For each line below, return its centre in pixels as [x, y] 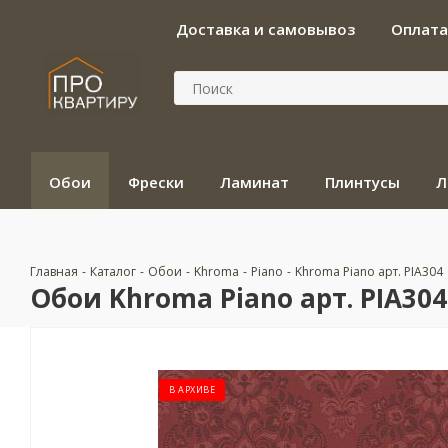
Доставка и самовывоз [266, 29]
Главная [54, 271]
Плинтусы [362, 182]
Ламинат [254, 182]
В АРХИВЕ [192, 389]
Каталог [113, 271]
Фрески [156, 182]
